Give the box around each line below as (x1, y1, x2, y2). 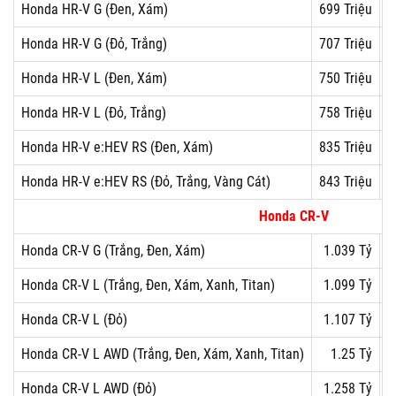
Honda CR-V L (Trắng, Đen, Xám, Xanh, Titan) (21, 277, 275, 293)
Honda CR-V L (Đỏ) (21, 311, 127, 328)
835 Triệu (319, 139, 372, 156)
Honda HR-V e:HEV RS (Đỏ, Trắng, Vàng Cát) (21, 173, 270, 190)
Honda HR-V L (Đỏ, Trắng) (21, 104, 166, 121)
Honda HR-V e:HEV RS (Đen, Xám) (21, 139, 213, 156)
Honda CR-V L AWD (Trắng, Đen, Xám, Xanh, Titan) (21, 346, 304, 362)
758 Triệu (319, 104, 372, 121)
